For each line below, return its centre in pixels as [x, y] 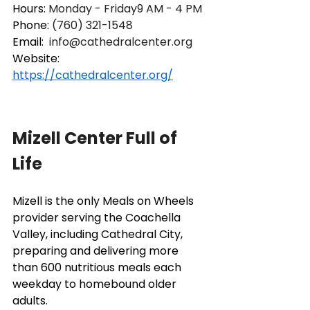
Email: [29, 42]
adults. [31, 300]
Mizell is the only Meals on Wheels [104, 201]
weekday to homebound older [96, 284]
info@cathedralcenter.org [121, 42]
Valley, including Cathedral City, [99, 234]
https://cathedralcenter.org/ [93, 75]
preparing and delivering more [97, 250]
